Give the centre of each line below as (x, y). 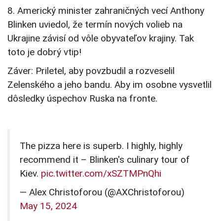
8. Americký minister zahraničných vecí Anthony (106, 11)
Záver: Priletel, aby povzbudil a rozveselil (91, 71)
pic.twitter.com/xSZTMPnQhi (101, 174)
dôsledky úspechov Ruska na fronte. (82, 99)
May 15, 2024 (48, 206)
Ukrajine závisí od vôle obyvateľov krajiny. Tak (101, 38)
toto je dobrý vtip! (44, 52)
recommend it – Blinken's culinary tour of (105, 160)
